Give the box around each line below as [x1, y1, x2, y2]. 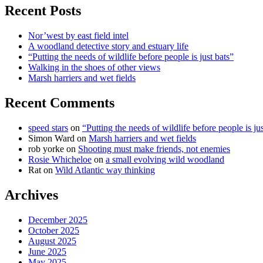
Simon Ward [28, 133, 75, 143]
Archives [5, 187, 58, 203]
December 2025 [28, 214, 87, 225]
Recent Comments [5, 95, 114, 110]
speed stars [28, 122, 68, 133]
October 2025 [28, 225, 79, 235]
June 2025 [28, 246, 66, 257]
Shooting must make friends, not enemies [78, 143, 230, 154]
